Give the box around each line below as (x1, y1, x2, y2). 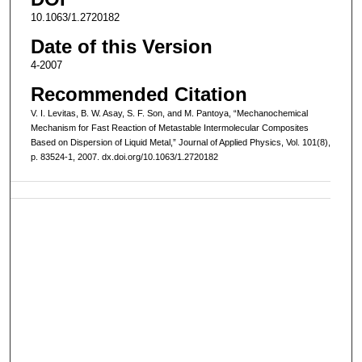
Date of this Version (30, 35, 213, 57)
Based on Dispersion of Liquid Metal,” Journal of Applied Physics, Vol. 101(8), (30, 137, 330, 147)
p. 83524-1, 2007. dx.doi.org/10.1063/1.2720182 (30, 151, 218, 162)
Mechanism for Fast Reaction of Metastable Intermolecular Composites (30, 122, 309, 133)
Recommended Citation (30, 82, 247, 105)
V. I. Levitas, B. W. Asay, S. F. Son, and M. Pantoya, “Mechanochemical (30, 107, 308, 118)
